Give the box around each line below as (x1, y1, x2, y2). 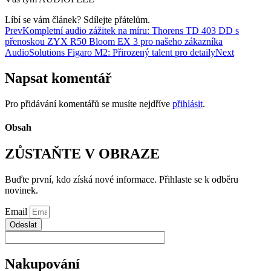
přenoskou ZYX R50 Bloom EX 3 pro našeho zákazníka (5, 36, 223, 47)
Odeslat (10, 220, 37, 230)
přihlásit (172, 98, 203, 109)
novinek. (5, 185, 38, 196)
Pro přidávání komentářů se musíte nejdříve (5, 98, 172, 109)
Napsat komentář (5, 70, 112, 86)
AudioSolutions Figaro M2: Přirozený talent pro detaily (5, 47, 215, 57)
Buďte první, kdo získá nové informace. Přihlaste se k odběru (5, 174, 238, 185)
